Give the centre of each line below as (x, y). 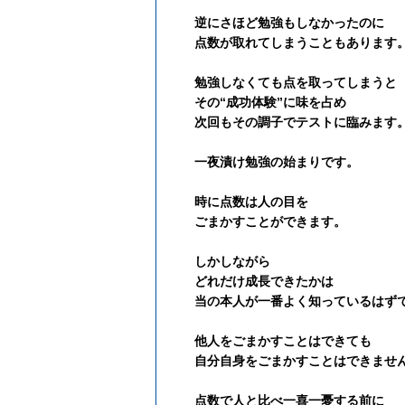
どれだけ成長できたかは (264, 282)
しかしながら (232, 262)
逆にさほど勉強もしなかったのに (289, 23)
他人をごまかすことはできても (283, 341)
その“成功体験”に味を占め (270, 103)
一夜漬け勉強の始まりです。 (277, 162)
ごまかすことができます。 (270, 222)
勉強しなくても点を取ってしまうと (296, 83)
